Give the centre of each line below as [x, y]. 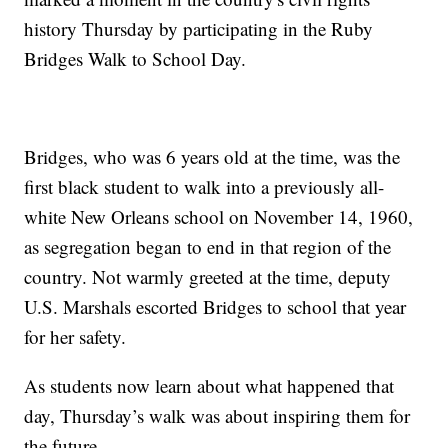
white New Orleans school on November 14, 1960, [219, 217]
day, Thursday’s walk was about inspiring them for [217, 416]
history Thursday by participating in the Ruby [199, 29]
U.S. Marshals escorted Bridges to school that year [215, 307]
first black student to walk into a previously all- [204, 187]
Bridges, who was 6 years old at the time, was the [212, 157]
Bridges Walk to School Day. [135, 59]
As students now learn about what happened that [209, 386]
